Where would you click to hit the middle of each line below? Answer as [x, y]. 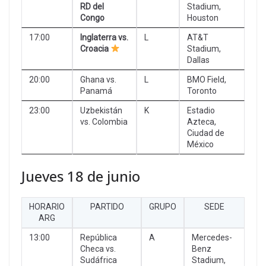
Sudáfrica [99, 260]
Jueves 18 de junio [81, 176]
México [200, 144]
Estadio [201, 110]
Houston [203, 18]
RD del [92, 6]
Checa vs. [98, 248]
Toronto [202, 91]
